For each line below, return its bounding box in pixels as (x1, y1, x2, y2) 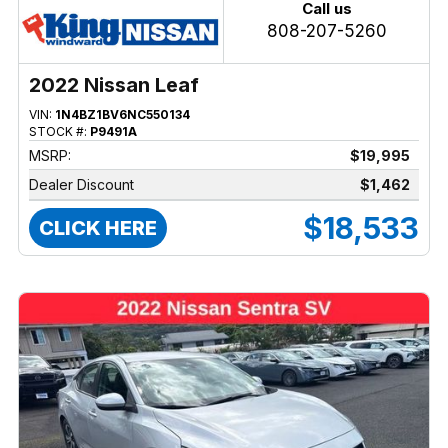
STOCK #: (28, 123, 90, 139)
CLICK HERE (38, 215, 157, 240)
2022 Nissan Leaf (28, 72, 199, 97)
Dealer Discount (28, 175, 134, 193)
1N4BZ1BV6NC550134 (54, 106, 190, 122)
